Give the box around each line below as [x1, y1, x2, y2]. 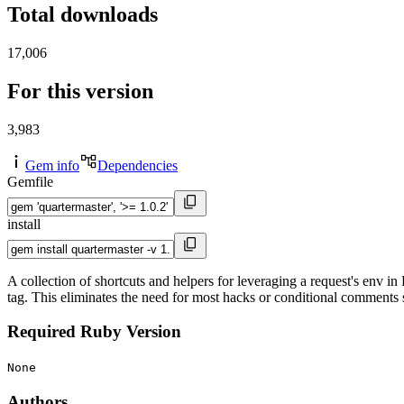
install [7, 216, 41, 232]
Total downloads [7, 3, 158, 27]
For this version [7, 78, 153, 103]
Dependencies [97, 157, 178, 173]
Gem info [25, 157, 79, 173]
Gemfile [7, 173, 53, 189]
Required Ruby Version [7, 322, 181, 342]
